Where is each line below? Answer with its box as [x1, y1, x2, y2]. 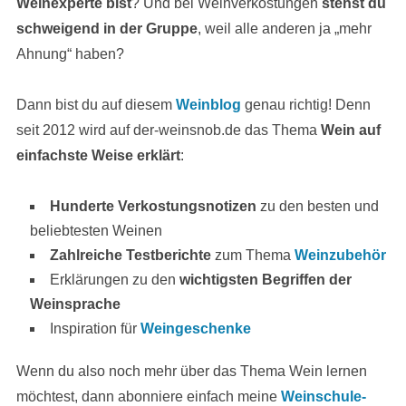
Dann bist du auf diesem [15, 97, 176, 112]
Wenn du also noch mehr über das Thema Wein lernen [15, 363, 367, 379]
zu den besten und [256, 198, 379, 214]
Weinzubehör [294, 247, 386, 263]
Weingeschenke [140, 321, 251, 336]
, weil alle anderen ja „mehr [197, 21, 372, 36]
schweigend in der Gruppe [15, 21, 198, 36]
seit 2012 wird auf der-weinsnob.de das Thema [15, 122, 321, 138]
